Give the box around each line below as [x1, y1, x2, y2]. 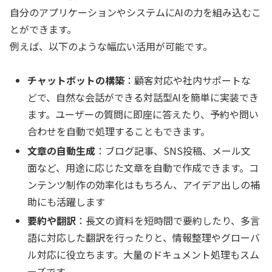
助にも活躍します [27, 194, 106, 209]
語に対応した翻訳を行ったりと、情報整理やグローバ [27, 229, 260, 245]
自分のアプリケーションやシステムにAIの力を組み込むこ [10, 4, 261, 19]
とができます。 [10, 21, 76, 36]
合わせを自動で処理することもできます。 [27, 124, 211, 139]
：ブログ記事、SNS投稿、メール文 [95, 143, 251, 158]
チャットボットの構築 [27, 73, 125, 88]
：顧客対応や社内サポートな [124, 73, 251, 88]
